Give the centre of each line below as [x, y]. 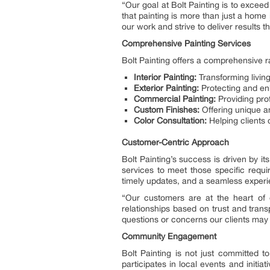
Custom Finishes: [168, 110]
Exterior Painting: [168, 88]
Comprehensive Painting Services [186, 43]
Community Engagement [169, 236]
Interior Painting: [166, 77]
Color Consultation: [171, 121]
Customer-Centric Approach [175, 142]
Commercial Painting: [176, 99]
